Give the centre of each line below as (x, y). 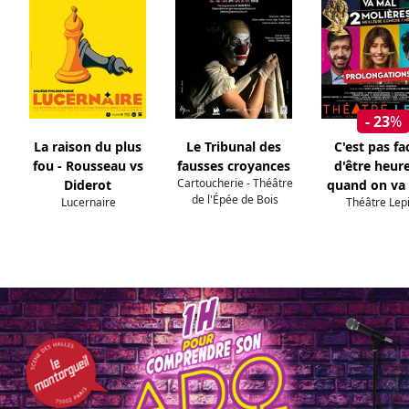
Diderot (88, 185)
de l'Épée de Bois (235, 200)
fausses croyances (234, 166)
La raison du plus (88, 147)
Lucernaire (89, 203)
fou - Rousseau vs (88, 166)
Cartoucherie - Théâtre (235, 184)
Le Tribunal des (234, 147)
